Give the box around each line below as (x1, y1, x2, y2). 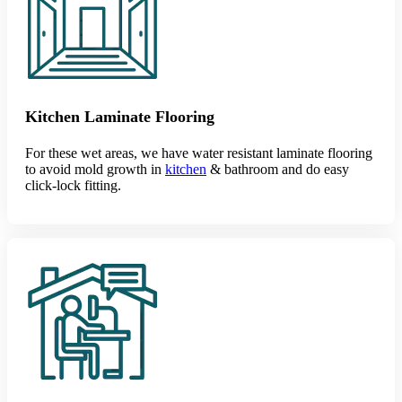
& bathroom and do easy (206, 162, 349, 177)
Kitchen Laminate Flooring (25, 108, 214, 126)
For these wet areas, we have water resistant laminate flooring (25, 145, 376, 161)
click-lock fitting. (25, 178, 121, 193)
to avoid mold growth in (25, 162, 165, 177)
